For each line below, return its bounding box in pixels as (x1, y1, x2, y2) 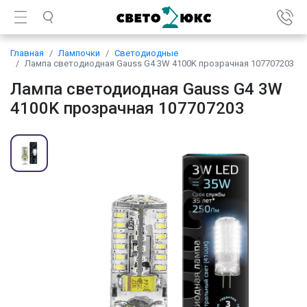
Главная (10, 48, 44, 58)
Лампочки (58, 48, 100, 58)
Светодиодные (114, 48, 178, 58)
